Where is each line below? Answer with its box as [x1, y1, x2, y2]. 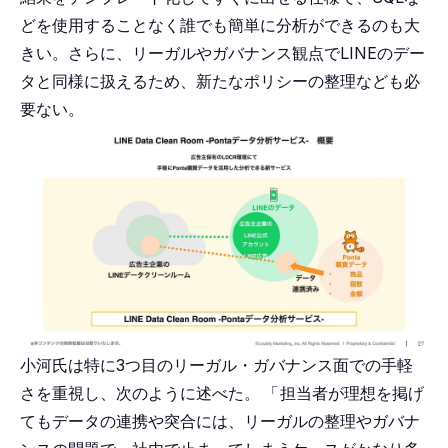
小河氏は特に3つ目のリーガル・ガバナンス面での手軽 [20, 354, 413, 375]
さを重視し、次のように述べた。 [20, 382, 260, 403]
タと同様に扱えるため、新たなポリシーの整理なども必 [20, 71, 420, 92]
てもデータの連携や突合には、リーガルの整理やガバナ [20, 410, 420, 431]
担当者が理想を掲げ [280, 382, 425, 403]
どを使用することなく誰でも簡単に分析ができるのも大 [20, 15, 420, 36]
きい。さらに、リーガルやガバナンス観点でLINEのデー [20, 43, 425, 64]
